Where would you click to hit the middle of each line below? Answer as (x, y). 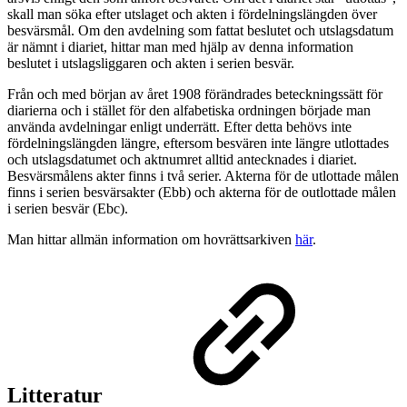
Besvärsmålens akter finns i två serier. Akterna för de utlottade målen (203, 175)
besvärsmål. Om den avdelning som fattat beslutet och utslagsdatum (200, 30)
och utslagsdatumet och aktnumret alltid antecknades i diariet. (182, 159)
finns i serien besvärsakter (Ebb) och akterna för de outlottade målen (202, 192)
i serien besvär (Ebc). (68, 208)
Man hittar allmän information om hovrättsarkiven (151, 239)
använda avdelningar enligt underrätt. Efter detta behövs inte (179, 126)
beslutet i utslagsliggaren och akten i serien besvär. (151, 63)
